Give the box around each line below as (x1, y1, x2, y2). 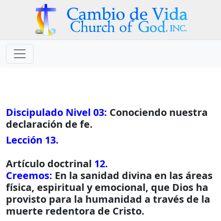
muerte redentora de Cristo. (6, 204, 145, 218)
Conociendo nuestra (107, 106, 208, 119)
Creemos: (6, 169, 52, 182)
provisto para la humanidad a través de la (6, 192, 210, 206)
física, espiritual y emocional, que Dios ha (6, 181, 208, 194)
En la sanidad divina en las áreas (52, 169, 213, 182)
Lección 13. (6, 133, 59, 147)
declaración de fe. (6, 117, 93, 131)
